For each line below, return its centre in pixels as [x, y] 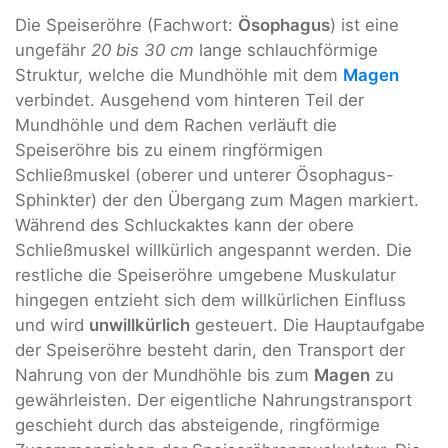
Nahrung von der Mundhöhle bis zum [164, 375]
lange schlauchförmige [286, 50]
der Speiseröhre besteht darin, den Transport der [210, 350]
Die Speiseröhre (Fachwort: [126, 25]
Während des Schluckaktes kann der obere [184, 225]
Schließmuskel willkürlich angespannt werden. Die [213, 250]
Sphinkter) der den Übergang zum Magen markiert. [217, 200]
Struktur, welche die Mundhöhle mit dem [179, 75]
